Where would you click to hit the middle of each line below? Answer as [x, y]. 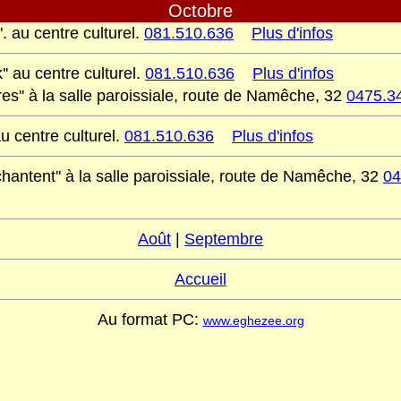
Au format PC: [150, 320]
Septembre [224, 239]
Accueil [200, 279]
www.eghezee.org [253, 320]
